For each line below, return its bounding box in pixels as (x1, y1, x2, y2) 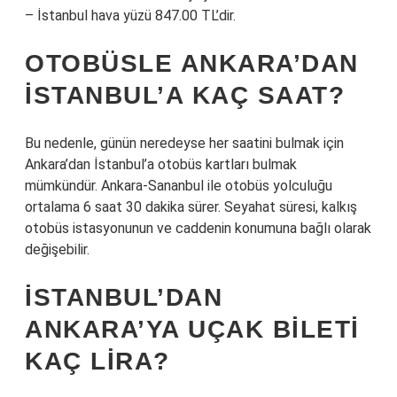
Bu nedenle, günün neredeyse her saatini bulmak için (25, 135, 344, 152)
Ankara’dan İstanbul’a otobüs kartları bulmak (25, 156, 297, 173)
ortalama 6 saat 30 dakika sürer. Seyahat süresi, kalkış (25, 198, 357, 215)
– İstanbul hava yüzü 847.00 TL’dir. (25, 7, 236, 24)
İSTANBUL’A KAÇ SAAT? (25, 82, 345, 109)
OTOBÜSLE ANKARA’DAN (25, 50, 359, 77)
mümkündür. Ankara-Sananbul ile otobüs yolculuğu (25, 177, 332, 194)
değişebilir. (25, 241, 90, 258)
